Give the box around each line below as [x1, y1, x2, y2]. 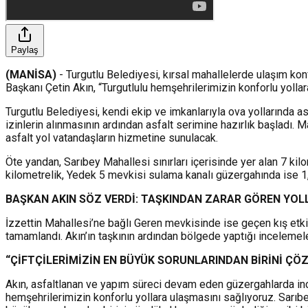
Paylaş [11, 44, 38, 55]
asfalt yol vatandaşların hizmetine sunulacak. [5, 131, 218, 144]
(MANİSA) [5, 67, 56, 81]
